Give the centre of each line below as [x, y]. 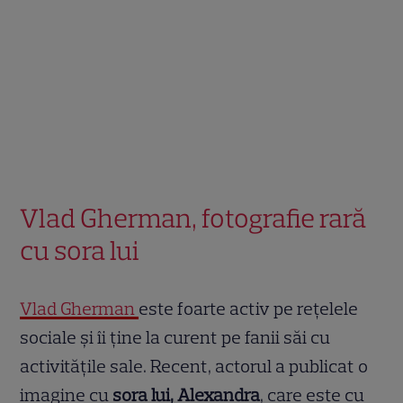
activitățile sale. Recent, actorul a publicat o [194, 367]
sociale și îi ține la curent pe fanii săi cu [175, 338]
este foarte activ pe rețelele [249, 309]
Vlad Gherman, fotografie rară [193, 219]
